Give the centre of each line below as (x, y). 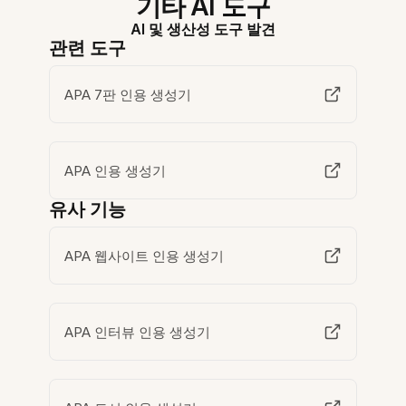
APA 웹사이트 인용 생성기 (145, 256)
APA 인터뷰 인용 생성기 (138, 332)
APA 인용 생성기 (116, 170)
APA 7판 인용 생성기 (128, 94)
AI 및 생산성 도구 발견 (203, 29)
